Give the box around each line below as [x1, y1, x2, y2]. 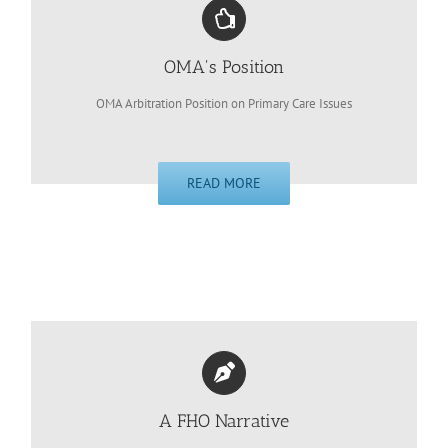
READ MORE [187, 174, 261, 193]
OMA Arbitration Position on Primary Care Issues [96, 94, 352, 112]
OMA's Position [164, 55, 284, 78]
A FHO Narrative [159, 409, 289, 432]
